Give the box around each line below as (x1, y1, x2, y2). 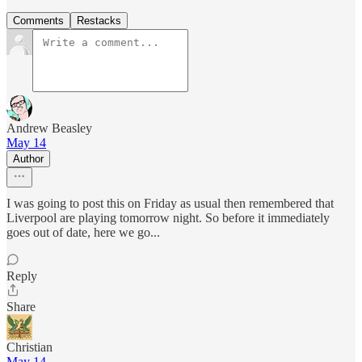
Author (13, 152, 44, 165)
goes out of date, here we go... (6, 225, 160, 239)
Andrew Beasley (6, 120, 92, 135)
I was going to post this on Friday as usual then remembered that (6, 196, 334, 210)
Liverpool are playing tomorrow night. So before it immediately (6, 210, 330, 225)
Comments (13, 14, 64, 27)
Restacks (77, 14, 121, 27)
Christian (6, 339, 53, 354)
